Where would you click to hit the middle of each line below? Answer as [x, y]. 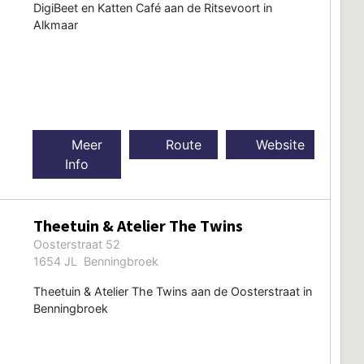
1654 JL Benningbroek [95, 261]
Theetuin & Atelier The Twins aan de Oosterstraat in [172, 291]
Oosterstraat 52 [76, 244]
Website [279, 144]
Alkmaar [55, 24]
